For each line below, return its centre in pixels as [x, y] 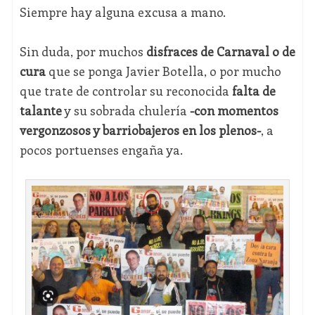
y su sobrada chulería [126, 111]
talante [40, 111]
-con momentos [234, 111]
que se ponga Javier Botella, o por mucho [163, 71]
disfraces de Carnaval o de [220, 52]
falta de [253, 91]
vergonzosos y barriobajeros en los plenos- [140, 130]
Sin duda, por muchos [83, 52]
